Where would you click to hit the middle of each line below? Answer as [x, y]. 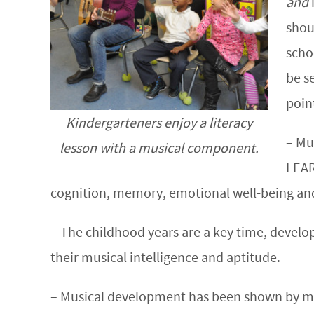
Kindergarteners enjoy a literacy [159, 122]
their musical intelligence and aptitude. [165, 257]
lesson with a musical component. [159, 147]
